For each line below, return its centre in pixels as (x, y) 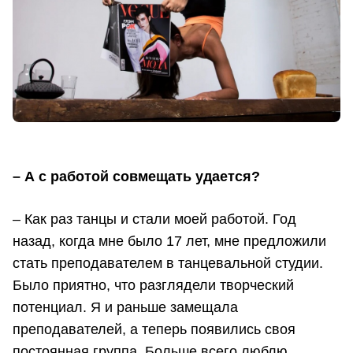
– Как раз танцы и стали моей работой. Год (154, 219)
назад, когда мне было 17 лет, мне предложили (169, 242)
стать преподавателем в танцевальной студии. (168, 264)
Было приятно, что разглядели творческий (153, 286)
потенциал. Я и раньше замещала (125, 308)
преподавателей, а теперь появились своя (154, 330)
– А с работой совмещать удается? (136, 176)
